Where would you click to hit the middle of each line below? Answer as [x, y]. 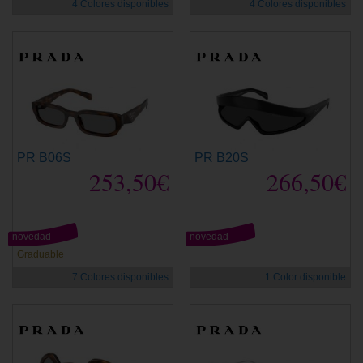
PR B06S [44, 157]
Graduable [41, 254]
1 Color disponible [305, 277]
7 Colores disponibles [120, 277]
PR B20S [222, 157]
